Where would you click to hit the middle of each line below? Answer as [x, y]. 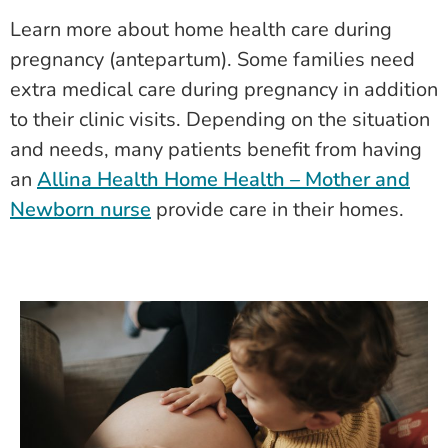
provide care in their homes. [277, 209]
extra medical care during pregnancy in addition [224, 89]
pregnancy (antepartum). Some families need [212, 59]
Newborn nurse [80, 209]
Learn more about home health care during [201, 29]
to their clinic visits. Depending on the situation [220, 119]
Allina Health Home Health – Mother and [223, 179]
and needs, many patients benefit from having [216, 149]
